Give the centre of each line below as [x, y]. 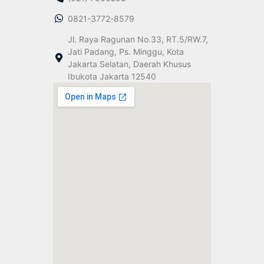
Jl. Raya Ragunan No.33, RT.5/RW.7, [138, 39]
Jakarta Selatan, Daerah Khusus [129, 64]
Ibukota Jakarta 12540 [112, 76]
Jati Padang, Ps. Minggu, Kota [126, 51]
